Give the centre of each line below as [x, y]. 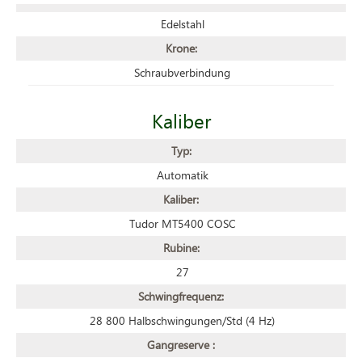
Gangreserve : [181, 344]
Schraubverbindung [182, 72]
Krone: [181, 48]
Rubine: [181, 247]
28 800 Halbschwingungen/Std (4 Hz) [182, 320]
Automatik [182, 175]
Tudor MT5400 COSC [182, 223]
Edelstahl [182, 23]
